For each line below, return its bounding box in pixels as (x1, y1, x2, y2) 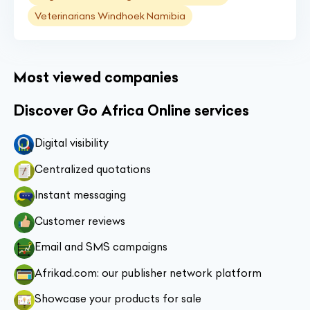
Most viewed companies (14, 69, 179, 86)
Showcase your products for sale (35, 292, 201, 305)
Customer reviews (35, 214, 125, 228)
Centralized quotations (35, 162, 151, 176)
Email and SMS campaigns (35, 240, 167, 253)
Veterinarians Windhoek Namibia (35, 10, 185, 22)
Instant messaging (35, 188, 126, 201)
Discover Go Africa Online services (14, 102, 249, 119)
